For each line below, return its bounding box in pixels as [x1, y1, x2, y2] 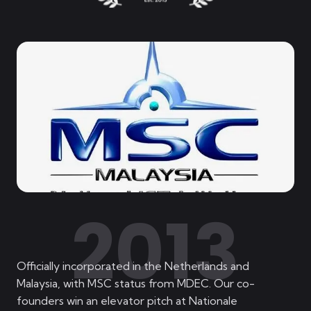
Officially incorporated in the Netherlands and [17, 259, 249, 273]
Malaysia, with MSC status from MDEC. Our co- [17, 276, 255, 290]
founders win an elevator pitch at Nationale [17, 294, 237, 308]
